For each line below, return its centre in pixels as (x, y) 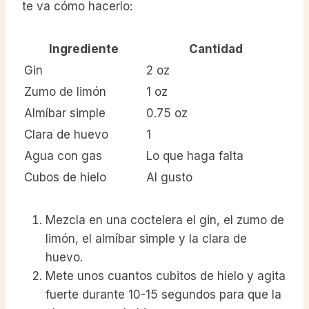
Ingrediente (84, 49)
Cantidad (216, 49)
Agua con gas (63, 156)
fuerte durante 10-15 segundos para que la (163, 295)
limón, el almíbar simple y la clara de (146, 239)
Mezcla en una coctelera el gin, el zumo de (165, 220)
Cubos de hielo (65, 178)
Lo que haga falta (195, 156)
